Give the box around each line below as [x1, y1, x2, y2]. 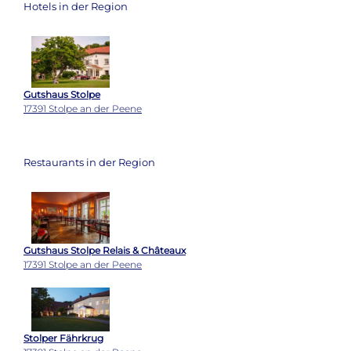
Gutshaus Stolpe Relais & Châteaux [24, 244, 186, 257]
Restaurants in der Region [24, 156, 155, 169]
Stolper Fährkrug [24, 332, 103, 345]
